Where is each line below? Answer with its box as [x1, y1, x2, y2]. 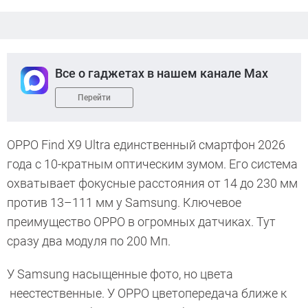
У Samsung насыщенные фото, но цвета [7, 267, 233, 282]
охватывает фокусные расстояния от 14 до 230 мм [7, 176, 298, 191]
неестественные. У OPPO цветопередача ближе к [7, 286, 287, 301]
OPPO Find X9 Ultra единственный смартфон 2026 [7, 137, 285, 153]
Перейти [78, 93, 111, 103]
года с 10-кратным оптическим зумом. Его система [7, 157, 298, 172]
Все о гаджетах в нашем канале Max [55, 66, 268, 81]
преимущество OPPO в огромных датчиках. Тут [7, 214, 276, 230]
